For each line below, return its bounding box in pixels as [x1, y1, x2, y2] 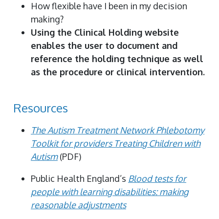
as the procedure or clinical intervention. [31, 66, 205, 77]
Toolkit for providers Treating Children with [31, 137, 200, 149]
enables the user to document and [31, 40, 177, 51]
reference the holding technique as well [31, 53, 203, 64]
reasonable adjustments [31, 199, 126, 210]
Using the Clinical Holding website [31, 26, 179, 38]
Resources [13, 100, 68, 115]
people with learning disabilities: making [31, 186, 188, 197]
